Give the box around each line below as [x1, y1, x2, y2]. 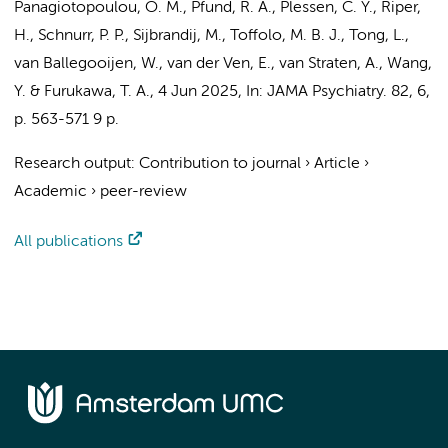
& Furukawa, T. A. [26, 84, 150, 100]
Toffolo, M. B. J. [230, 28, 341, 44]
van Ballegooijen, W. [14, 56, 159, 72]
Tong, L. [349, 28, 405, 44]
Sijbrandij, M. [133, 28, 222, 44]
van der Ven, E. [167, 56, 271, 72]
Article [314, 156, 360, 172]
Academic [14, 184, 87, 200]
